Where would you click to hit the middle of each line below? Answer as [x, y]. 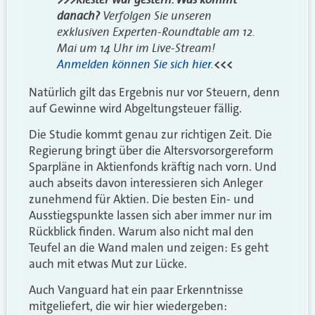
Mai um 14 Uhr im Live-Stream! [136, 47]
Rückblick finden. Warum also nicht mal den [141, 231]
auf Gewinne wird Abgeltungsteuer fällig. [135, 108]
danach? [78, 15]
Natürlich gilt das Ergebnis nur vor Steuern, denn [154, 92]
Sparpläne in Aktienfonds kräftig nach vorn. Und [153, 166]
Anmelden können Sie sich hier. [135, 64]
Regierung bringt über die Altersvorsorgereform [151, 150]
